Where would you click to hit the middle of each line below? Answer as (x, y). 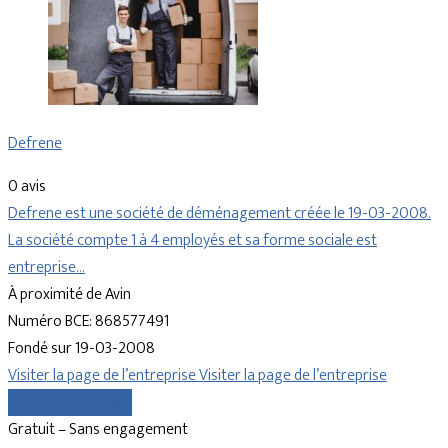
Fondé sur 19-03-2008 (81, 349)
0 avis (27, 187)
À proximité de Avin (69, 295)
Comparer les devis (70, 403)
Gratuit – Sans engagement (98, 430)
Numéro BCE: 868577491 (88, 322)
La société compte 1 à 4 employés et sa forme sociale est (192, 241)
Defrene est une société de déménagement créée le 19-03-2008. (219, 214)
